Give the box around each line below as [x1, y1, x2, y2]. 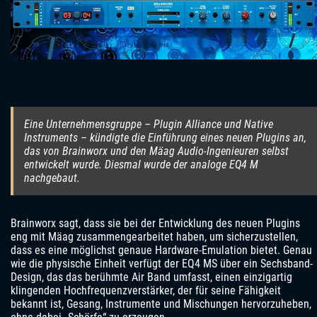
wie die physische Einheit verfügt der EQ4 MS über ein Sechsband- [11, 257, 313, 271]
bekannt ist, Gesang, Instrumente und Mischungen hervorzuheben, [11, 297, 311, 311]
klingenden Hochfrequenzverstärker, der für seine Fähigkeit [11, 284, 281, 298]
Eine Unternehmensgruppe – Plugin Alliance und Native [24, 117, 273, 132]
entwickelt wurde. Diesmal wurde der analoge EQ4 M [24, 158, 258, 172]
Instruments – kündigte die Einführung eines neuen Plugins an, [24, 131, 306, 145]
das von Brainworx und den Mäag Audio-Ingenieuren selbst [24, 144, 289, 158]
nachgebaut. [24, 171, 80, 185]
